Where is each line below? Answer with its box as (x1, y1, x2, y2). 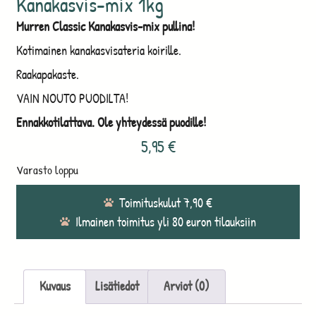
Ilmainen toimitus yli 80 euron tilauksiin (75, 212, 257, 231)
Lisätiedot (95, 277, 139, 296)
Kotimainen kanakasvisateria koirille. (16, 42, 181, 60)
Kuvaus (39, 277, 71, 296)
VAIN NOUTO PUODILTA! (16, 90, 128, 108)
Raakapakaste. (16, 66, 79, 84)
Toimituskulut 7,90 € (119, 193, 213, 212)
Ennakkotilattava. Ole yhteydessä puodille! (16, 114, 206, 132)
